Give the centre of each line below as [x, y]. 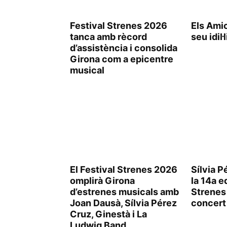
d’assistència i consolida [124, 48]
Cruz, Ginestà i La [108, 214]
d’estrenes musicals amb [124, 192]
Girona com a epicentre [122, 59]
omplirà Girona [102, 181]
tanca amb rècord [108, 37]
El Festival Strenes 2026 [124, 169]
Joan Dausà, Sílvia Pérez [123, 203]
